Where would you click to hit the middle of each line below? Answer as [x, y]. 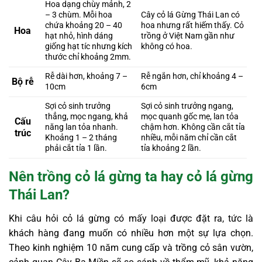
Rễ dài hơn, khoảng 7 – [87, 76]
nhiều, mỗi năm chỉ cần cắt [189, 137]
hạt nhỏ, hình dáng [79, 36]
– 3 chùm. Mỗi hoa [79, 15]
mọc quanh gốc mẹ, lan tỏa [190, 116]
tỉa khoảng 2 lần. [171, 148]
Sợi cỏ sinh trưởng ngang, [187, 106]
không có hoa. [167, 46]
